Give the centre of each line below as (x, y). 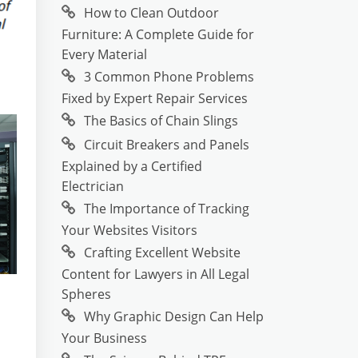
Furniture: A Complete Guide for (158, 34)
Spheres (86, 294)
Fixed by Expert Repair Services (155, 98)
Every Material (104, 54)
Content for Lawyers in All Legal (155, 274)
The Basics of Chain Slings (161, 121)
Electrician (93, 186)
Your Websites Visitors (129, 230)
